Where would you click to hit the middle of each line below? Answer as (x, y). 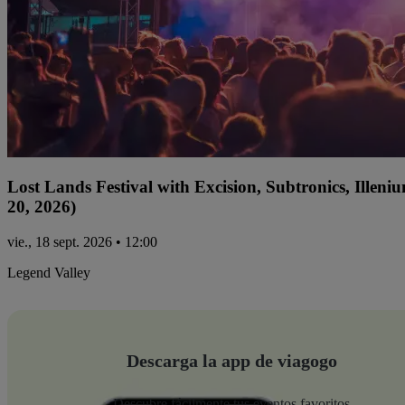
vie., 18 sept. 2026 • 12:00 (82, 242)
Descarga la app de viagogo (231, 361)
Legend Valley (49, 273)
